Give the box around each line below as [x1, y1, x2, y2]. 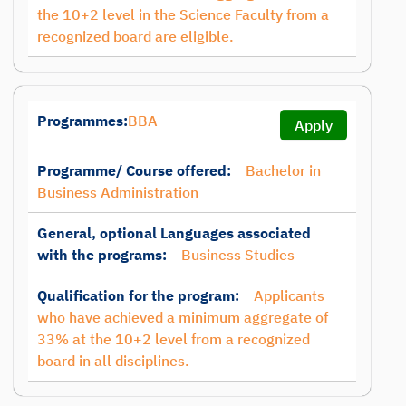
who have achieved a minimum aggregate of [37, 308, 328, 326]
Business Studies [181, 246, 295, 264]
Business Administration [37, 183, 198, 201]
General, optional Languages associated [37, 224, 311, 242]
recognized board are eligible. [37, 27, 234, 45]
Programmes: [37, 111, 128, 130]
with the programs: [37, 246, 167, 264]
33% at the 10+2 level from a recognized [37, 330, 310, 348]
